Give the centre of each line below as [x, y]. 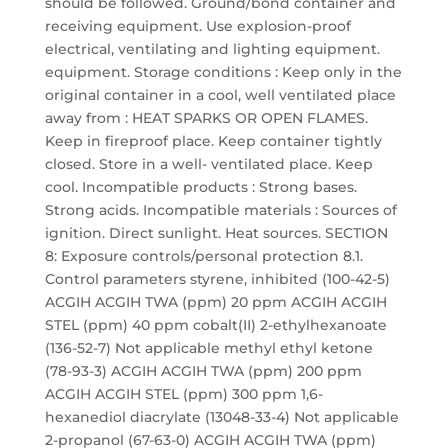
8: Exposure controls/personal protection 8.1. [203, 256]
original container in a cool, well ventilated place [220, 95]
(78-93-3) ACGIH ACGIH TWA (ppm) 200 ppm [203, 371]
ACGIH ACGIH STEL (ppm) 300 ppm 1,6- [183, 394]
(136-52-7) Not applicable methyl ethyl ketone [208, 348]
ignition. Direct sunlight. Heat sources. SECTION [216, 233]
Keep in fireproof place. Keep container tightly [213, 141]
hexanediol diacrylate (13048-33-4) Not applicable [221, 417]
